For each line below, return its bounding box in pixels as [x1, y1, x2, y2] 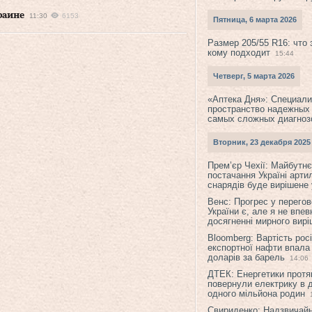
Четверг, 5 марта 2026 [213, 72, 295, 80]
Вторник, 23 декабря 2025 [213, 138, 311, 146]
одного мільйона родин [208, 288, 305, 299]
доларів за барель [208, 252, 285, 263]
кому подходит [208, 47, 270, 58]
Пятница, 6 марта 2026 [213, 15, 297, 24]
